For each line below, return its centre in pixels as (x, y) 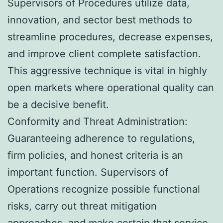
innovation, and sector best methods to (100, 20)
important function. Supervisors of (88, 172)
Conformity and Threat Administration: (98, 121)
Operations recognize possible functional (104, 189)
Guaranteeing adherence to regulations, (101, 138)
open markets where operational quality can (111, 87)
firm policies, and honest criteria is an (95, 155)
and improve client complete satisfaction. (104, 54)
